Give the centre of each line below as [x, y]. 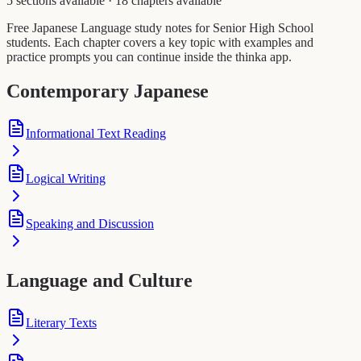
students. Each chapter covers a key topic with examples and [160, 42]
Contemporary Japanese [108, 91]
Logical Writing [66, 178]
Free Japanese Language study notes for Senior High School [160, 27]
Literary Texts [61, 322]
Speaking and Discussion [90, 223]
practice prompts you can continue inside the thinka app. [149, 56]
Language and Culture [100, 280]
